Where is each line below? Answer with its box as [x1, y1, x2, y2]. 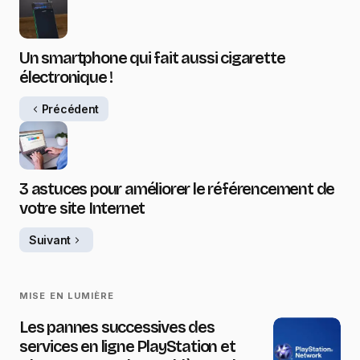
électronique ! [19, 67, 113, 88]
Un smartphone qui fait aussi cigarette [19, 48, 285, 68]
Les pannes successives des [19, 317, 215, 337]
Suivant [29, 232, 72, 247]
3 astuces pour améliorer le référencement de [19, 179, 335, 199]
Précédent [41, 101, 100, 116]
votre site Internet [19, 198, 145, 219]
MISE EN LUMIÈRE [19, 290, 115, 302]
